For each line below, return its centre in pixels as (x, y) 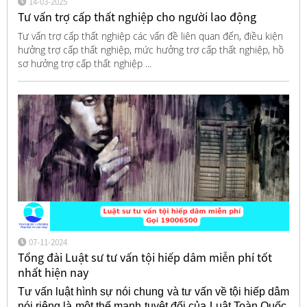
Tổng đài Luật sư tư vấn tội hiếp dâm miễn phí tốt (145, 257)
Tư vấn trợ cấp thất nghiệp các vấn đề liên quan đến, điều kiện (150, 36)
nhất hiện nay (53, 272)
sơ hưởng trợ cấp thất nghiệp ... (84, 63)
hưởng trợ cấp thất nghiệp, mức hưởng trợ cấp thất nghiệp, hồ (150, 49)
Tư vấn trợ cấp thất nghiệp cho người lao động (137, 17)
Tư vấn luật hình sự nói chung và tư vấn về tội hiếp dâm (153, 292)
